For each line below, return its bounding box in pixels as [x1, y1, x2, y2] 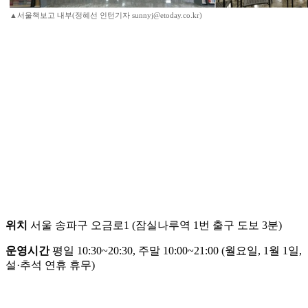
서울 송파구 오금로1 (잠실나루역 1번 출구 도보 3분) [27, 219, 282, 232]
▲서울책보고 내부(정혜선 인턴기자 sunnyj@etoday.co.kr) [10, 11, 202, 20]
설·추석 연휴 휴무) [5, 259, 95, 272]
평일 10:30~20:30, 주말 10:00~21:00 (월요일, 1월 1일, [49, 245, 302, 257]
